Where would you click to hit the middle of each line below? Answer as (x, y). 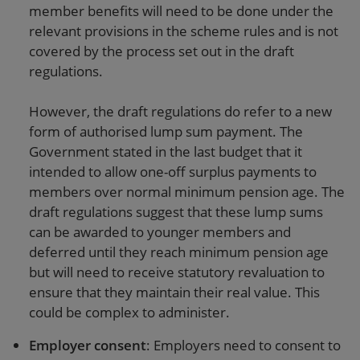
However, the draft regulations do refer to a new (180, 111)
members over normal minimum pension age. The (187, 192)
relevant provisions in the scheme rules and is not (184, 31)
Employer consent (88, 345)
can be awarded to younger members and (160, 232)
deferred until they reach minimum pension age (179, 252)
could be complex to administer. (129, 312)
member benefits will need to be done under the (181, 11)
